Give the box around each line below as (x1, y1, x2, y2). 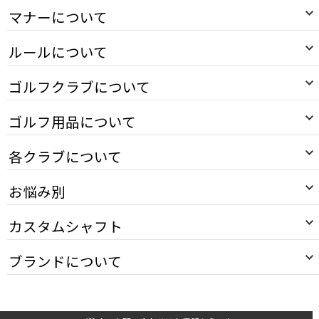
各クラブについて (9, 145, 122, 167)
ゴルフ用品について (9, 110, 136, 132)
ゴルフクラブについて (9, 75, 150, 97)
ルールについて (9, 41, 108, 62)
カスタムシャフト (9, 215, 122, 236)
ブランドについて (9, 250, 122, 271)
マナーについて (9, 6, 108, 27)
